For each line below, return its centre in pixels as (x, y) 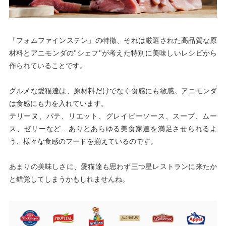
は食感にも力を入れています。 (58, 104)
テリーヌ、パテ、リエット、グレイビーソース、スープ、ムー (113, 117)
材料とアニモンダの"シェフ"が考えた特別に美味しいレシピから (113, 53)
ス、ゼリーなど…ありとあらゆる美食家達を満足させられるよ (113, 129)
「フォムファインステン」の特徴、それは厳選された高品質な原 (113, 41)
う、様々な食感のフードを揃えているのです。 (83, 142)
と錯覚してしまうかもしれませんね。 (69, 180)
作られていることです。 (48, 66)
